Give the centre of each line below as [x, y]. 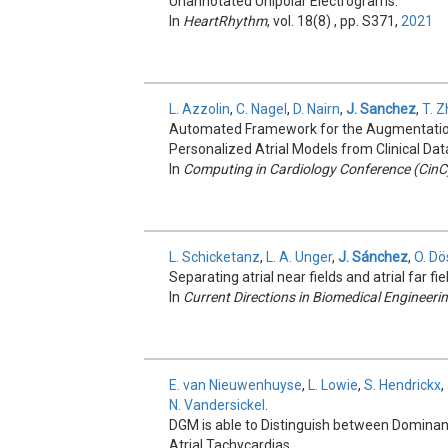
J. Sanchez [381, 109]
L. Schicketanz [215, 257]
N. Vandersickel [217, 405]
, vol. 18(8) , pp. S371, [334, 21]
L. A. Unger [299, 257]
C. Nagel [262, 109]
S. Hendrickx [403, 385]
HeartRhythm [225, 21]
